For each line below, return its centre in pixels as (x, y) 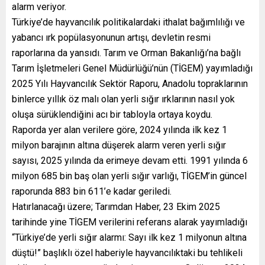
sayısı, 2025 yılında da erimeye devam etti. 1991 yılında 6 (130, 161)
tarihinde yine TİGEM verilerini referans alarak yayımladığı (130, 222)
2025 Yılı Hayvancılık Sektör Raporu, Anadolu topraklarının (130, 84)
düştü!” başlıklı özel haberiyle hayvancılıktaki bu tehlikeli (127, 253)
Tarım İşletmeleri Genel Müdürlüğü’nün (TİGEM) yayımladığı (132, 69)
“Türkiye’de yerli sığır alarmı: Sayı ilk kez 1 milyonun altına (129, 238)
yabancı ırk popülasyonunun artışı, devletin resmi (111, 38)
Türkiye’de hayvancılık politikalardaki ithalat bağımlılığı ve (128, 22)
